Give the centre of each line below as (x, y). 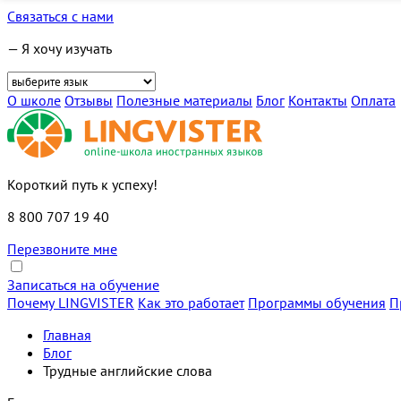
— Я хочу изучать (60, 48)
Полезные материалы (184, 100)
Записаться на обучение (83, 285)
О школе (34, 100)
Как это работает (191, 303)
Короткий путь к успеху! (82, 184)
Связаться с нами (60, 16)
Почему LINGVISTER (71, 303)
